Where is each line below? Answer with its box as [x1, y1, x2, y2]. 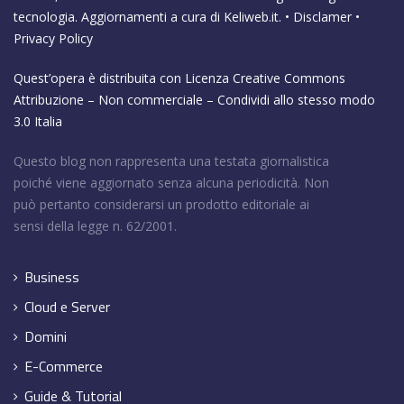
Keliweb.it [224, 8, 279, 26]
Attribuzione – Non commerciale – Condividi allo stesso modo [14, 91, 375, 109]
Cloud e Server [24, 296, 110, 318]
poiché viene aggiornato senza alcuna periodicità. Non [14, 174, 329, 192]
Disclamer [293, 8, 352, 26]
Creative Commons [233, 69, 345, 87]
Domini [24, 326, 67, 348]
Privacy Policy [14, 30, 93, 48]
